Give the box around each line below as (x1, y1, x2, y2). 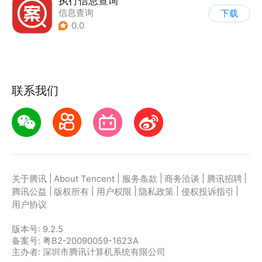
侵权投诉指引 (181, 187, 234, 198)
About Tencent (54, 174, 115, 185)
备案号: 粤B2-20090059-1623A (11, 235, 139, 246)
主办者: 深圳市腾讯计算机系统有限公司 (11, 246, 166, 257)
